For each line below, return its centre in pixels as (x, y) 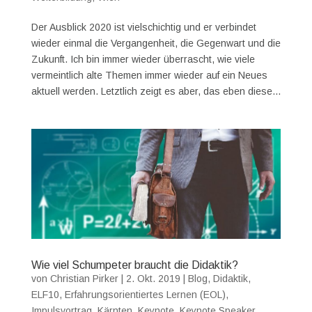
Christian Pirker (84, 278)
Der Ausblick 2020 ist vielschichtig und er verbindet (143, 28)
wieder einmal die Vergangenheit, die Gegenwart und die (156, 44)
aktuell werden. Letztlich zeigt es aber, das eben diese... (156, 92)
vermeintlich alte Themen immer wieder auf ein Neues (149, 76)
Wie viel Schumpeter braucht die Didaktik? (134, 265)
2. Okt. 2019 (153, 278)
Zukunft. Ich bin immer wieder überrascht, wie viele (143, 60)
